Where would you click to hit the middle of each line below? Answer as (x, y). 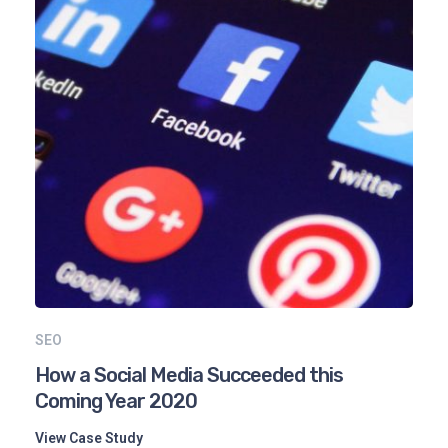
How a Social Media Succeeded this (189, 374)
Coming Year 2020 (116, 400)
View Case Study (89, 437)
